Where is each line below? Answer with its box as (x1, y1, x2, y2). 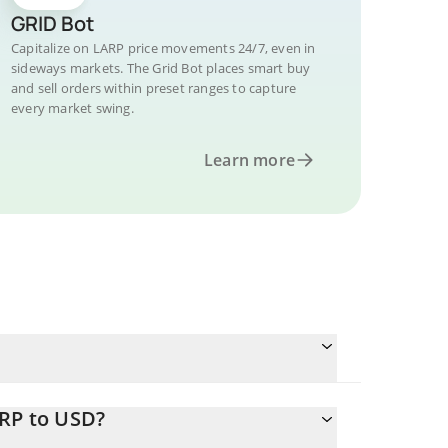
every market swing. (11, 99, 134, 117)
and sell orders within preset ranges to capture (11, 79, 297, 97)
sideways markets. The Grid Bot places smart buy (11, 59, 311, 77)
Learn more (204, 149, 295, 171)
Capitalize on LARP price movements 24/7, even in (11, 39, 316, 57)
